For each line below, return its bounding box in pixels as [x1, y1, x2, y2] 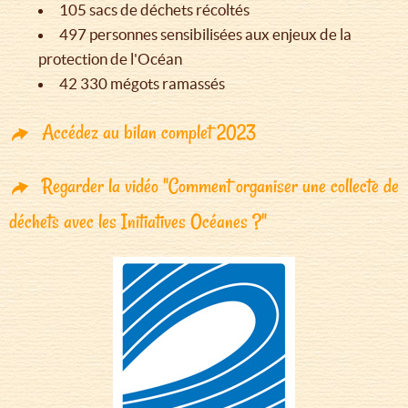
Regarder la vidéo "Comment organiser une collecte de [42, 172, 399, 200]
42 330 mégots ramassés [59, 75, 225, 93]
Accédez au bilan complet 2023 [42, 118, 256, 147]
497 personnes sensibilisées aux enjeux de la [59, 25, 352, 44]
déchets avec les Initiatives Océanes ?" [9, 208, 267, 236]
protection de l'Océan [38, 50, 182, 68]
